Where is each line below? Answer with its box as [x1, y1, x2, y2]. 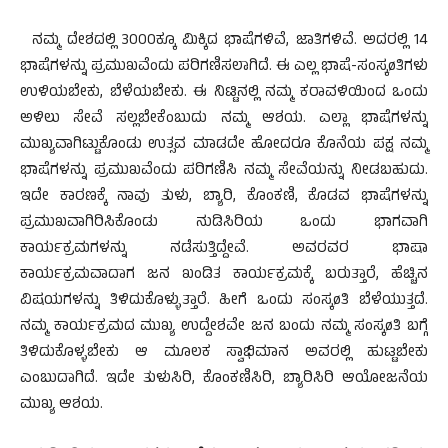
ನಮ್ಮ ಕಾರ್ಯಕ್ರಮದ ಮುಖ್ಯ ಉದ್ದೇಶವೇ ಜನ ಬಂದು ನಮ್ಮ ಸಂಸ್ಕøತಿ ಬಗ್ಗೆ [20, 315, 428, 340]
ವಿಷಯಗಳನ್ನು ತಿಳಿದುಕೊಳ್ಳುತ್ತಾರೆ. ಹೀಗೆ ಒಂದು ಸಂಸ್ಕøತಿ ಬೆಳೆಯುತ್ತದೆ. [20, 289, 428, 314]
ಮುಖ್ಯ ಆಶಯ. [20, 393, 103, 418]
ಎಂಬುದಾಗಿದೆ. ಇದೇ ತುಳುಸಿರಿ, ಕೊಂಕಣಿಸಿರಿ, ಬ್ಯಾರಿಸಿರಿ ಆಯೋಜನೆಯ [20, 367, 428, 392]
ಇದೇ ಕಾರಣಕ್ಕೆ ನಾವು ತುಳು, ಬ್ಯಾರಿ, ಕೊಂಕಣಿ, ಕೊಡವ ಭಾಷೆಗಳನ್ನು [20, 185, 428, 210]
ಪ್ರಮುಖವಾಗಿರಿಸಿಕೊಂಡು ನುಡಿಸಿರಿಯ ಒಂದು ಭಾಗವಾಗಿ [20, 211, 428, 236]
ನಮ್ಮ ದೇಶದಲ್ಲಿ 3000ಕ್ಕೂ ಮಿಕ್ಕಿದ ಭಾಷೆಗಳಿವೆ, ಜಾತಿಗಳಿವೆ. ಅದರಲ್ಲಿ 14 [20, 29, 428, 54]
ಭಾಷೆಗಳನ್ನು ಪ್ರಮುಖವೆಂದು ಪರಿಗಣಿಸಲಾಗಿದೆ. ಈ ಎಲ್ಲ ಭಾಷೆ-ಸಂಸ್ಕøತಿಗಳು [20, 55, 428, 80]
